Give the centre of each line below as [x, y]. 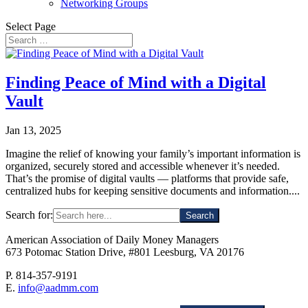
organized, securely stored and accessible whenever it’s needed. [144, 166]
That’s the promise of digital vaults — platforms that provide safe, [147, 178]
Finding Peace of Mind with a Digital [136, 82]
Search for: [29, 214]
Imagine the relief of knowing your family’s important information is [153, 153]
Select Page [31, 26]
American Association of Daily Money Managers [112, 239]
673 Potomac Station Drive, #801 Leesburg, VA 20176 [125, 252]
